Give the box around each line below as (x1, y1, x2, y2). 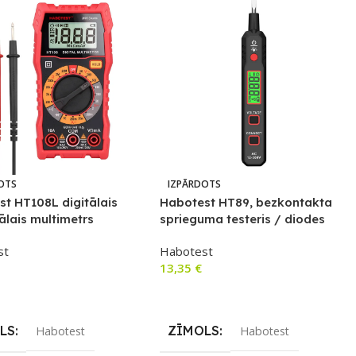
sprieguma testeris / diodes (160, 211, 326, 227)
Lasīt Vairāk (169, 286, 229, 301)
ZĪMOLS (168, 323, 220, 339)
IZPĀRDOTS (168, 177, 222, 192)
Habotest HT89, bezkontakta (160, 195, 333, 211)
